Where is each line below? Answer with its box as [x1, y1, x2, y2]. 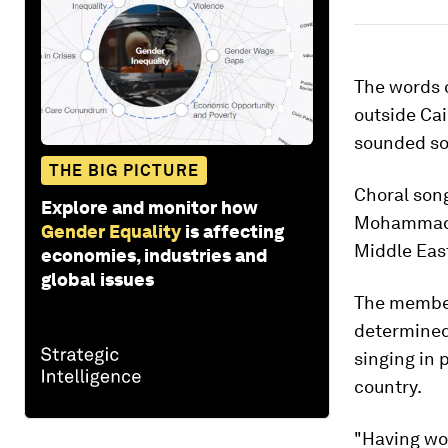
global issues [41, 268, 154, 290]
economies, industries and [41, 244, 267, 266]
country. [354, 376, 422, 397]
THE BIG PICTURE [49, 160, 199, 180]
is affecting [185, 220, 284, 242]
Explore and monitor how [41, 196, 258, 218]
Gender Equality [41, 220, 181, 242]
